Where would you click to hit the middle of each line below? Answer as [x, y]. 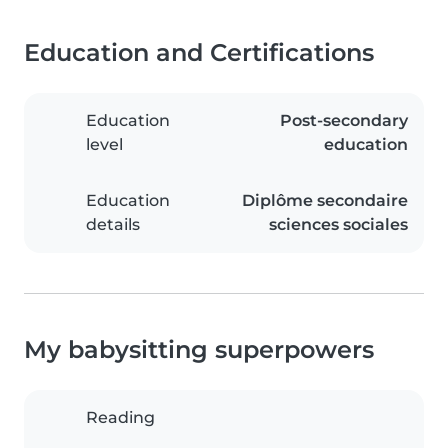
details [113, 225]
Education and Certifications [199, 53]
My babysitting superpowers [199, 350]
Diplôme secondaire [325, 201]
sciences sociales [338, 225]
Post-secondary [344, 121]
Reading [120, 418]
